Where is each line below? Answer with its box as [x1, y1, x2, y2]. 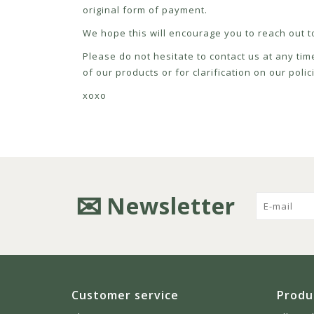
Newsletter [107, 191, 235, 221]
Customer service [71, 287, 179, 303]
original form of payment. [83, 4, 207, 17]
